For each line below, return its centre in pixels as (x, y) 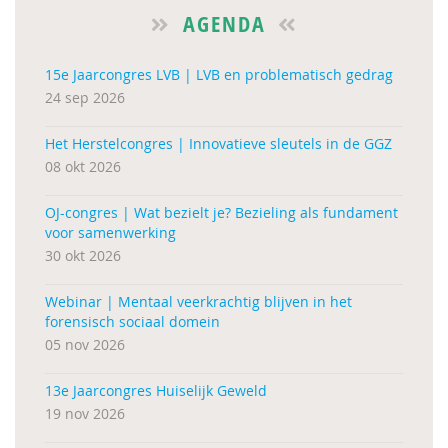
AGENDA (224, 24)
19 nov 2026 (85, 413)
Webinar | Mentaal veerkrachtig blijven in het (198, 301)
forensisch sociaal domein (132, 321)
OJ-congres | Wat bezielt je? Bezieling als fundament (221, 212)
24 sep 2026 (85, 97)
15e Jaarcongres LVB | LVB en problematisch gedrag (219, 74)
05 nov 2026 (85, 344)
